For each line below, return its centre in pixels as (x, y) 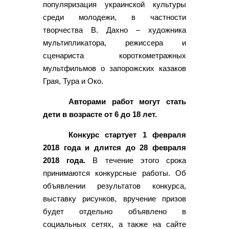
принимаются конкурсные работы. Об (114, 173)
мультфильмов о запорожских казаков (114, 68)
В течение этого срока (136, 160)
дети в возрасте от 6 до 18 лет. (100, 114)
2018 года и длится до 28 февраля (114, 147)
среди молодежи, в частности (114, 17)
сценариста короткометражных (114, 55)
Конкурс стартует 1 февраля (127, 134)
